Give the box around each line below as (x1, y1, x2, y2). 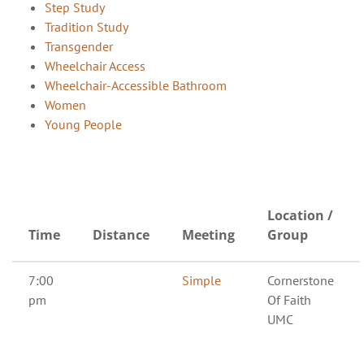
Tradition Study (45, 18, 128, 35)
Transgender (45, 37, 113, 54)
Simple (182, 271, 221, 288)
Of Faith (267, 291, 311, 308)
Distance (93, 225, 149, 244)
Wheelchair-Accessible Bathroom (45, 76, 227, 93)
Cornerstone (267, 271, 334, 288)
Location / (267, 206, 333, 224)
